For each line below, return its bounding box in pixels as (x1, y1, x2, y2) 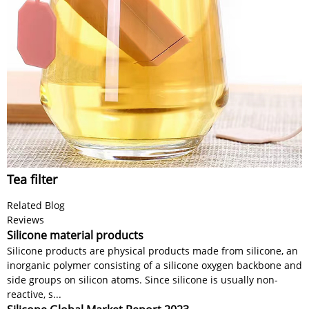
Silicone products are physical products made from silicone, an (7, 243, 298, 257)
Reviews (7, 212, 44, 226)
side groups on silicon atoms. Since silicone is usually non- (7, 272, 278, 286)
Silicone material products (7, 227, 143, 243)
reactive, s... (7, 287, 61, 301)
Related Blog (7, 198, 65, 212)
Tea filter (7, 170, 57, 188)
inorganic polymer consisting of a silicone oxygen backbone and (7, 258, 302, 272)
